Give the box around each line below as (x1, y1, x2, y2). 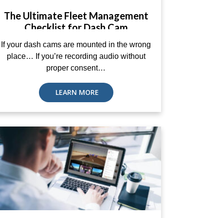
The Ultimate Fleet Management (3, 10, 148, 21)
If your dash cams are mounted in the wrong (1, 40, 151, 49)
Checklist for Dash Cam (24, 21, 128, 33)
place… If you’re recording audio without (6, 52, 145, 60)
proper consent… (46, 64, 106, 72)
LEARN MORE (53, 88, 99, 97)
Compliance (50, 33, 102, 45)
